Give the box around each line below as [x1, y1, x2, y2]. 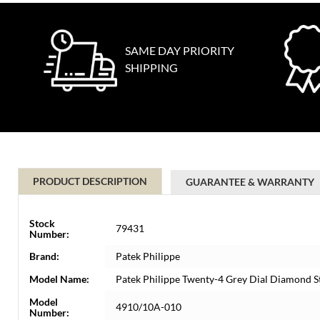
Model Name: [29, 273, 89, 285]
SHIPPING [125, 61, 178, 74]
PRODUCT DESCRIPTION [33, 175, 147, 187]
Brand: [29, 250, 59, 262]
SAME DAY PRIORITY [125, 44, 234, 57]
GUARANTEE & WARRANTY [186, 176, 314, 188]
